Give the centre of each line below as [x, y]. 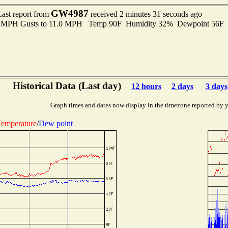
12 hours [146, 86]
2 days [182, 86]
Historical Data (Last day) [67, 86]
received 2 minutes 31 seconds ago [145, 14]
